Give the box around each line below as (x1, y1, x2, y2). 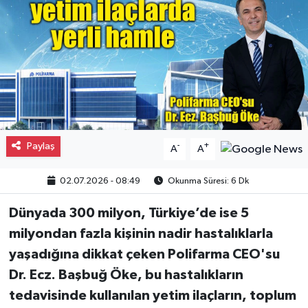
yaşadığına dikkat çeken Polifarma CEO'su (8, 247, 280, 261)
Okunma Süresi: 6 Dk (166, 176, 250, 186)
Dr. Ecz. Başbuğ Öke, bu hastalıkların (8, 267, 243, 282)
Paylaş (26, 140, 55, 151)
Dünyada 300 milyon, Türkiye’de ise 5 (8, 206, 249, 220)
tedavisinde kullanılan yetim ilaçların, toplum (8, 288, 296, 302)
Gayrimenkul (36, 19, 109, 30)
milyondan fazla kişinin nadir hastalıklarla (8, 226, 273, 241)
